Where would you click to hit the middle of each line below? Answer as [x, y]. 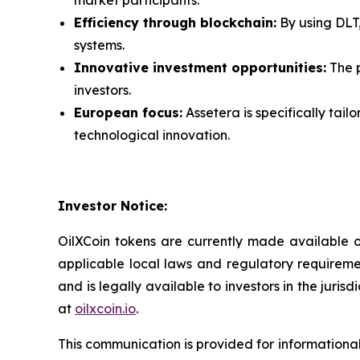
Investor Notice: [112, 205]
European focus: [128, 112]
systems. [99, 45]
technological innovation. [152, 135]
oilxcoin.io [105, 308]
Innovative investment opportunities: [200, 67]
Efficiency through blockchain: [175, 22]
